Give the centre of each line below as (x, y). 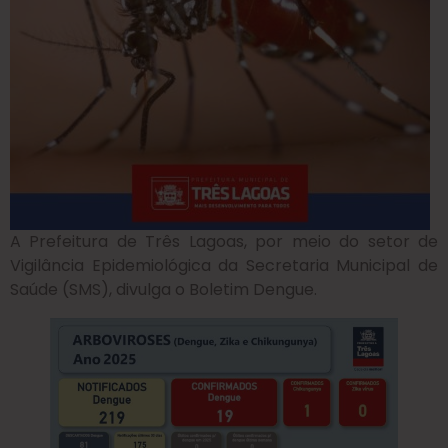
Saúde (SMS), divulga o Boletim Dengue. (163, 290)
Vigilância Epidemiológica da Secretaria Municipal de (224, 266)
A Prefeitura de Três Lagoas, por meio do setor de (224, 242)
